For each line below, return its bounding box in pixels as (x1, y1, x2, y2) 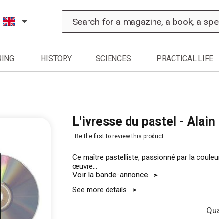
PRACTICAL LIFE (156, 54, 214, 64)
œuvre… (72, 162, 98, 171)
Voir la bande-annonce (72, 170, 149, 179)
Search (78, 11, 100, 19)
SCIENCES (95, 54, 131, 64)
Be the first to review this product (75, 133, 164, 140)
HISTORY (41, 54, 72, 64)
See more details (72, 185, 127, 194)
